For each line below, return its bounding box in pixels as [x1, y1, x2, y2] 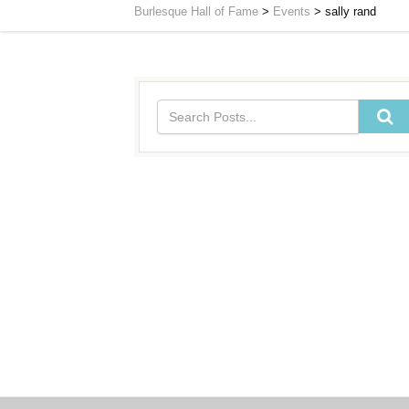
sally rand [325, 5, 376, 18]
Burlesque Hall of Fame [134, 5, 258, 18]
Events [273, 5, 310, 18]
